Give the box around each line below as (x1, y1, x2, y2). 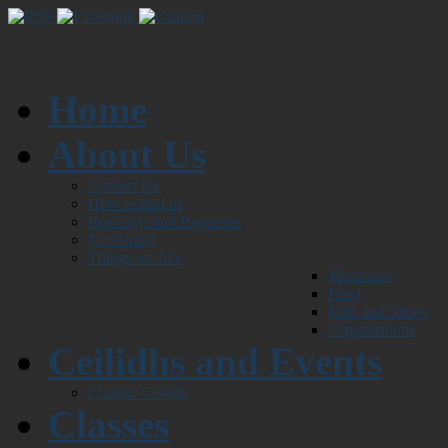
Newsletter (88, 231, 156, 248)
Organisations (328, 321, 415, 338)
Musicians (328, 267, 392, 284)
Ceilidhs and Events (48, 340, 382, 383)
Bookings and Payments (88, 213, 241, 230)
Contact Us (88, 177, 159, 194)
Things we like (88, 249, 182, 266)
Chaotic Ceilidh (88, 384, 187, 401)
